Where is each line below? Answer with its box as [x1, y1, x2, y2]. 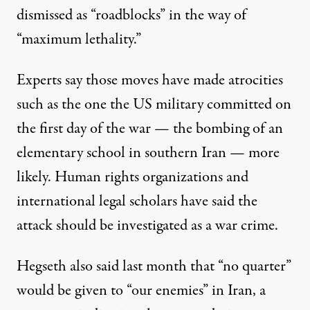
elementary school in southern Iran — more [17, 142, 280, 165]
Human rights [55, 166, 139, 189]
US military [133, 93, 203, 116]
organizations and [139, 166, 248, 189]
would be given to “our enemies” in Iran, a [17, 280, 266, 302]
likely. [17, 166, 55, 189]
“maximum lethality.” [17, 28, 141, 51]
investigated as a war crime [117, 215, 275, 237]
